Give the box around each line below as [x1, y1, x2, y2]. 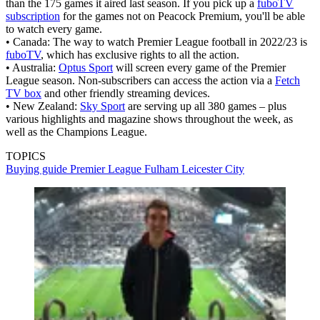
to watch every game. [6, 23, 102, 36]
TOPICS [6, 150, 46, 163]
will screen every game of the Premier [113, 61, 286, 74]
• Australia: [6, 61, 59, 74]
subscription [6, 10, 60, 23]
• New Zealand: [6, 100, 80, 113]
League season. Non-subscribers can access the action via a [6, 74, 275, 87]
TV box [6, 87, 41, 100]
